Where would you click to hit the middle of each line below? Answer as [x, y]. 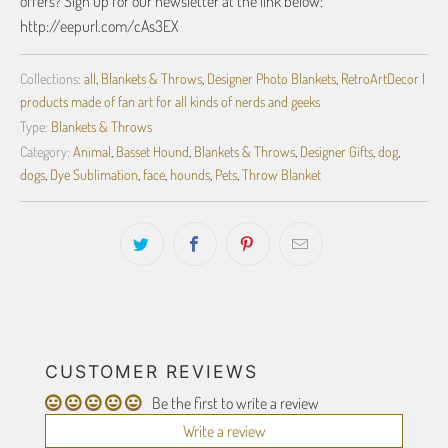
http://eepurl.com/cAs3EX [99, 26]
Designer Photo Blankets [271, 78]
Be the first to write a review [235, 403]
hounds [190, 174]
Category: [45, 151]
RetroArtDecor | [383, 78]
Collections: [50, 78]
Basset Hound [152, 151]
